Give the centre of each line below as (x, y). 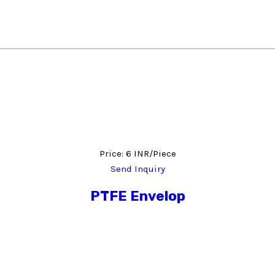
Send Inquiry (137, 169)
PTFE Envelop (137, 196)
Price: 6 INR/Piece (137, 154)
